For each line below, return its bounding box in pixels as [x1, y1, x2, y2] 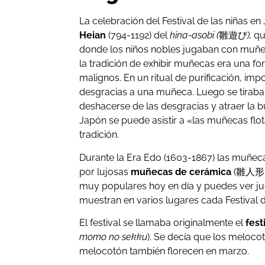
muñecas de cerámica [131, 166, 232, 177]
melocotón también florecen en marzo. [79, 245, 250, 257]
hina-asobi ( [170, 30, 219, 41]
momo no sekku [79, 231, 148, 243]
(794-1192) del [106, 30, 170, 41]
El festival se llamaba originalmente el [79, 217, 246, 229]
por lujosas [79, 166, 131, 177]
